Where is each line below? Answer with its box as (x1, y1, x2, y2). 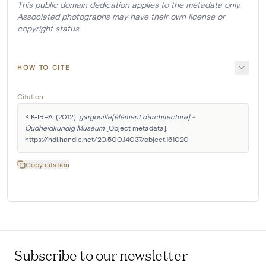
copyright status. (17, 23, 81, 34)
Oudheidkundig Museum (25, 123, 104, 132)
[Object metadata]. (104, 123, 167, 132)
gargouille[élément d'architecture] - (79, 112, 195, 121)
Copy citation (26, 160, 69, 169)
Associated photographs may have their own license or (17, 11, 225, 22)
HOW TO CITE (17, 64, 70, 72)
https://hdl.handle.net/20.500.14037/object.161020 (25, 135, 189, 144)
